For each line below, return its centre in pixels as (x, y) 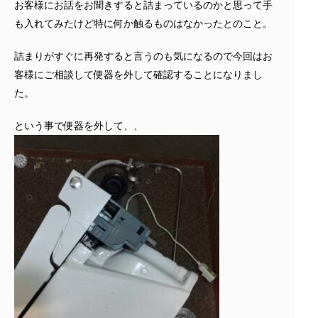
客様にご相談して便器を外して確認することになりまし (138, 75)
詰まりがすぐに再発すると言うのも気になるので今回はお (143, 56)
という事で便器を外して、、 (79, 126)
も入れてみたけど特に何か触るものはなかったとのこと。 (143, 23)
